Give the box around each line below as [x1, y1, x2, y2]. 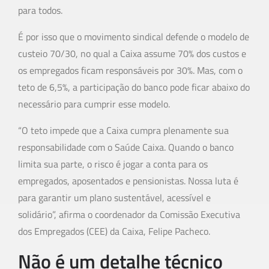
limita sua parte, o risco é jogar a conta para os [18, 157, 208, 172]
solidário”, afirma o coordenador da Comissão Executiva [18, 207, 240, 222]
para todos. [18, 3, 62, 18]
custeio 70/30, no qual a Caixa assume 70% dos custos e [18, 46, 246, 61]
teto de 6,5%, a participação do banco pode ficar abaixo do [18, 80, 250, 95]
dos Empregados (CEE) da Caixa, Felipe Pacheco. [18, 224, 210, 239]
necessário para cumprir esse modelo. [18, 97, 170, 112]
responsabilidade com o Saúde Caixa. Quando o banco [18, 140, 234, 155]
